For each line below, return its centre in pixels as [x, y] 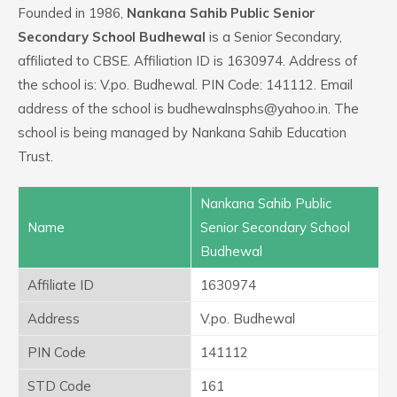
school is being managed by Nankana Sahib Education [182, 132]
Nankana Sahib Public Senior [221, 13]
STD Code [59, 386]
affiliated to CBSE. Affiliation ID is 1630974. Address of [187, 61]
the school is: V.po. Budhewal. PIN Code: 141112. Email [185, 85]
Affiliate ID [61, 285]
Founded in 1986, [72, 13]
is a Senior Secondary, [274, 37]
